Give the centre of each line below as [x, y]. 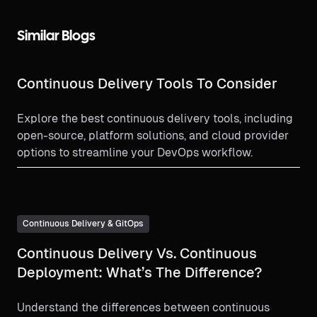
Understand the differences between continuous [143, 308]
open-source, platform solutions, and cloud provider [153, 136]
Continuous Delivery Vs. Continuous [137, 254]
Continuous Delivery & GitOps [83, 224]
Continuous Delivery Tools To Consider [147, 84]
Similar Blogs [56, 37]
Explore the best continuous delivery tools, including [155, 119]
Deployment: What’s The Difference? [140, 273]
